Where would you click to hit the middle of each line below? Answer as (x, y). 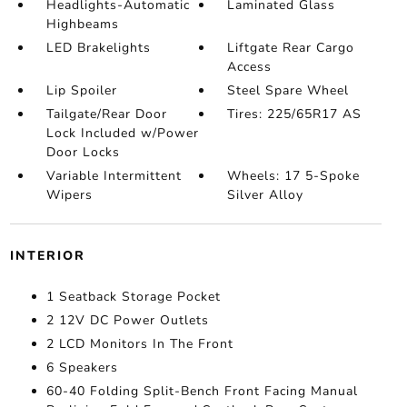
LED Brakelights (98, 48)
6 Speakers (82, 368)
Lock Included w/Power (122, 134)
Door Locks (83, 153)
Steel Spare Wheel (288, 91)
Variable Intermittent (114, 176)
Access (250, 67)
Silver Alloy (266, 195)
